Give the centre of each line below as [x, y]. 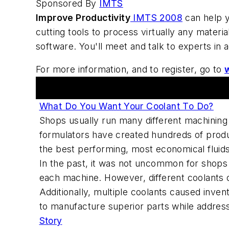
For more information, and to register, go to [130, 70]
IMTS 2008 [156, 17]
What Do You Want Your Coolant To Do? [126, 106]
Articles [58, 88]
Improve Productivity [83, 17]
